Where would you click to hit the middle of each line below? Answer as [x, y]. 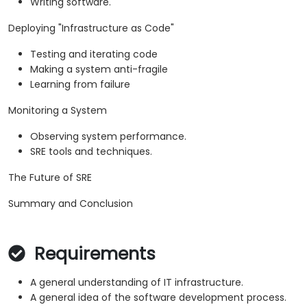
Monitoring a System [58, 111]
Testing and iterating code [94, 54]
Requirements [93, 254]
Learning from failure [80, 85]
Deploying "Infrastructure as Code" [91, 28]
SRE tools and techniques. [91, 152]
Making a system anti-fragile [99, 70]
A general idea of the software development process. [158, 298]
